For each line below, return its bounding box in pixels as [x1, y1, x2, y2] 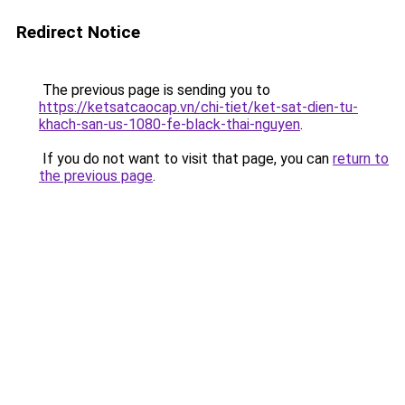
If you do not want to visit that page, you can [39, 150, 333, 167]
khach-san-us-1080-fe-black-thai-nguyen [39, 116, 300, 133]
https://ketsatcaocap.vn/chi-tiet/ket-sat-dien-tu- [39, 99, 358, 116]
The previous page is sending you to [39, 81, 270, 99]
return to [333, 150, 389, 167]
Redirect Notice [16, 22, 140, 42]
